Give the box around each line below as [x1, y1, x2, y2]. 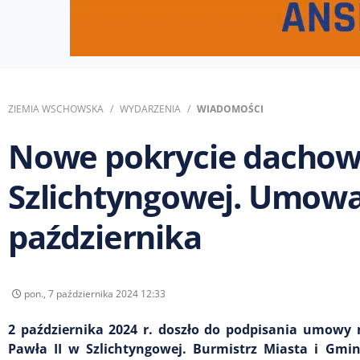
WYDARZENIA [120, 102, 181, 116]
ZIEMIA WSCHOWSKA [8, 102, 104, 116]
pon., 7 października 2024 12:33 [22, 286, 166, 301]
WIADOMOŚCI [197, 102, 264, 116]
